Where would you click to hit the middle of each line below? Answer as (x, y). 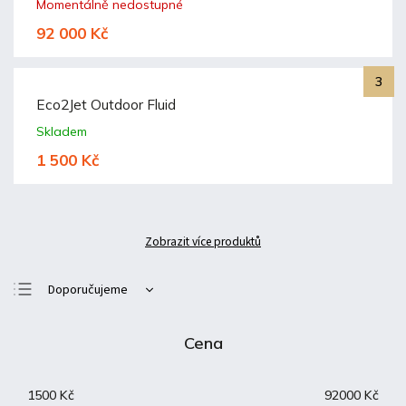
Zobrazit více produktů (203, 242)
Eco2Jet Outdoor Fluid (106, 105)
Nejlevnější (77, 319)
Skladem (62, 131)
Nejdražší (73, 348)
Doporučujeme (88, 290)
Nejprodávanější (92, 377)
